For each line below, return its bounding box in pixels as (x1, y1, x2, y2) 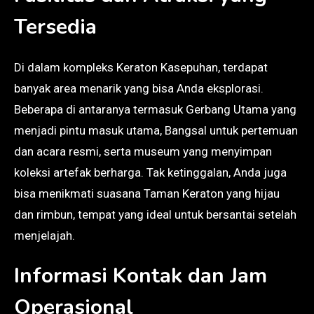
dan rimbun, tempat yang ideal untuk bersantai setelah (14, 207, 296, 221)
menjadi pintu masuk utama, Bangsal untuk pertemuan (14, 123, 298, 137)
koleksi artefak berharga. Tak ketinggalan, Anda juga (14, 165, 287, 179)
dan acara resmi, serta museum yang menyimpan (14, 144, 272, 158)
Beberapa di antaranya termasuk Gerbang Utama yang (14, 102, 296, 116)
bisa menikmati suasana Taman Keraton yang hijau (14, 186, 280, 200)
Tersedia (14, 12, 97, 41)
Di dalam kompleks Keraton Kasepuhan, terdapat (14, 60, 268, 74)
